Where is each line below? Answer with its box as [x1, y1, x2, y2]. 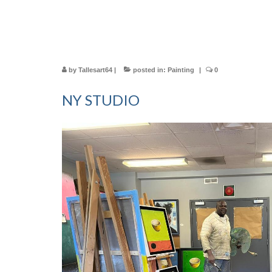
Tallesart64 [78, 66, 112, 73]
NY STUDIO [62, 91, 140, 109]
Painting [168, 66, 194, 73]
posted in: [131, 66, 168, 73]
